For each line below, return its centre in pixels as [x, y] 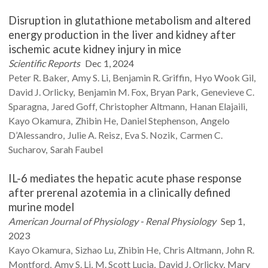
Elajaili [232, 106]
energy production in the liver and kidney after [122, 35]
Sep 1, [232, 221]
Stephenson [172, 121]
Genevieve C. [227, 92]
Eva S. [136, 135]
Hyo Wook [217, 77]
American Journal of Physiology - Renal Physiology [112, 221]
